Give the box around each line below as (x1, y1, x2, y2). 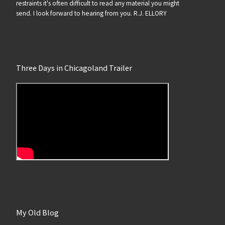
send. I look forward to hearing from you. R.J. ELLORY (16, 9, 167, 18)
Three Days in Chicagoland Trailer (16, 62, 132, 73)
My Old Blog (16, 207, 59, 217)
